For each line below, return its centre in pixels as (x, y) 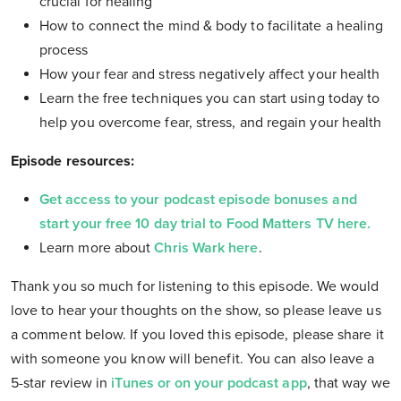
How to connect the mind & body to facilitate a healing (212, 26)
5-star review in (60, 384)
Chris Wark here (206, 248)
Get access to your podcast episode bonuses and (198, 200)
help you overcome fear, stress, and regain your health (211, 123)
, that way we (348, 384)
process (64, 51)
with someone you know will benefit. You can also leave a (193, 359)
